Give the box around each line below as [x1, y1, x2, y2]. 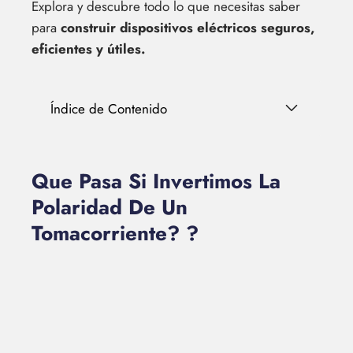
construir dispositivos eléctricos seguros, [61, 18, 315, 37]
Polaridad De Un [32, 192, 188, 222]
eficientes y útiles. [32, 39, 145, 58]
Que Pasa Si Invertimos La [32, 166, 281, 196]
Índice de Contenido [50, 99, 167, 118]
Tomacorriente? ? [32, 218, 199, 248]
